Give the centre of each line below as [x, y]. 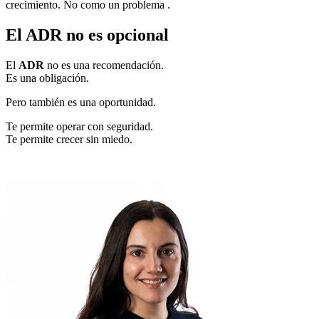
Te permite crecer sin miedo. [69, 139]
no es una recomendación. [104, 65]
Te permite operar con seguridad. [79, 126]
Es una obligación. [47, 78]
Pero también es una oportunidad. [81, 102]
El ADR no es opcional [87, 35]
